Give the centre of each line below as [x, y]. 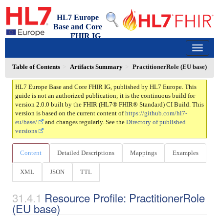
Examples [186, 153]
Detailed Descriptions [86, 153]
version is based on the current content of [70, 113]
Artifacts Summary [96, 67]
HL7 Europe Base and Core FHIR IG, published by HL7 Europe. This [106, 87]
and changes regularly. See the [85, 122]
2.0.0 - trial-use [104, 45]
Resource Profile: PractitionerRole [125, 198]
